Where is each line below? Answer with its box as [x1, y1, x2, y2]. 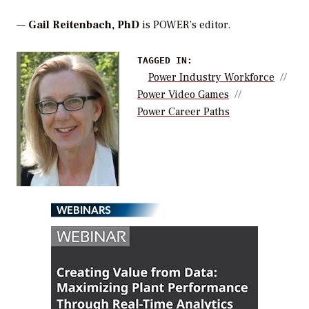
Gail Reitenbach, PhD [28, 17, 139, 32]
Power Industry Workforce [148, 70, 275, 84]
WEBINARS [57, 201, 111, 217]
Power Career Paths [137, 104, 230, 119]
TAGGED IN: [137, 54, 192, 66]
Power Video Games [137, 87, 229, 101]
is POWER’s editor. [139, 17, 230, 32]
